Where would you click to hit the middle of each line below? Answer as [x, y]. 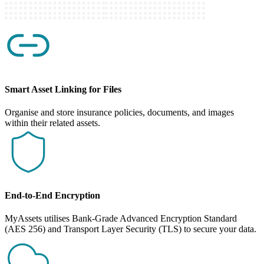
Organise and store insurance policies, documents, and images [119, 112]
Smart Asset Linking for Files [63, 89]
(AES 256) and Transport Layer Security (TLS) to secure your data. [131, 229]
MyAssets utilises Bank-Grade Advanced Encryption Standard [121, 219]
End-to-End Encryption [52, 196]
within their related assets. [52, 123]
